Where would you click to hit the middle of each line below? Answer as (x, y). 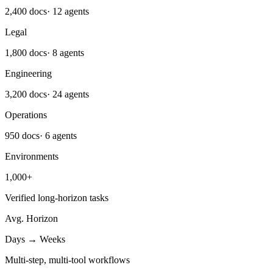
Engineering (28, 74)
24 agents (71, 94)
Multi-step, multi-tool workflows (67, 260)
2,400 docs (26, 12)
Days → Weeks (35, 239)
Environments (32, 157)
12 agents (71, 12)
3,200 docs (26, 94)
